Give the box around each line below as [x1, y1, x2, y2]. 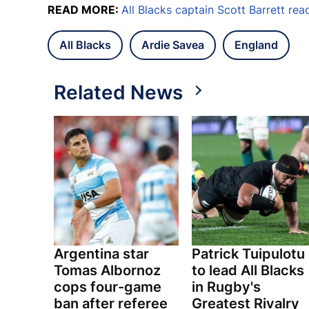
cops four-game [54, 279, 161, 296]
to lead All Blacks [191, 262, 304, 279]
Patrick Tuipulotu [191, 246, 305, 263]
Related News [54, 81, 183, 105]
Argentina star [54, 246, 149, 263]
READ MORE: [48, 3, 121, 17]
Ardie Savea [141, 38, 204, 52]
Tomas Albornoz [54, 262, 161, 279]
